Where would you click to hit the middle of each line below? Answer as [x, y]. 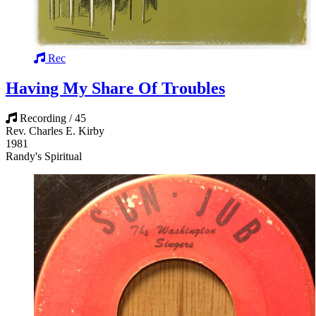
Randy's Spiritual [44, 156]
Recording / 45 [53, 118]
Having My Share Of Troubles [115, 88]
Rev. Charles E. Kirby [55, 130]
